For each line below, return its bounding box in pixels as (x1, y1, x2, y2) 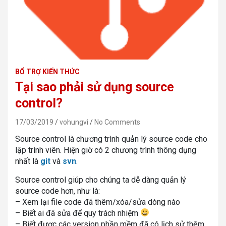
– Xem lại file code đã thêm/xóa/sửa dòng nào (15, 197, 180, 207)
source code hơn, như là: (15, 186, 100, 196)
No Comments (94, 118, 140, 126)
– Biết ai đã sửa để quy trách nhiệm (15, 208, 140, 218)
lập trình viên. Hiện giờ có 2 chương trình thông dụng (15, 145, 196, 155)
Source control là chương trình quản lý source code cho (15, 134, 207, 144)
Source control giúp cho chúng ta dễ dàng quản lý (15, 175, 186, 185)
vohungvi (60, 118, 88, 126)
